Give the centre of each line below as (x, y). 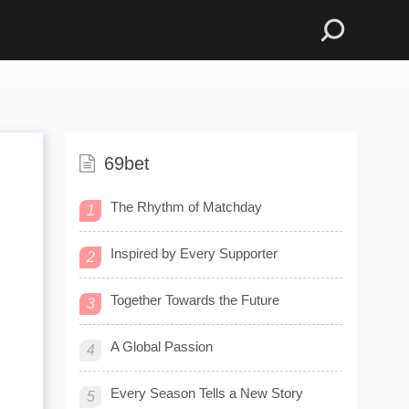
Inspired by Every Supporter (194, 253)
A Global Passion (162, 346)
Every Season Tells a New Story (207, 393)
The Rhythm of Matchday (186, 207)
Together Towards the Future (195, 300)
